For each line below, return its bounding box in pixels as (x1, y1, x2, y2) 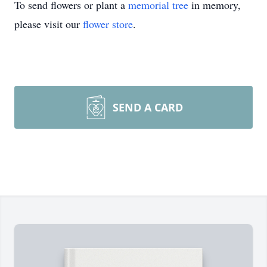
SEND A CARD (113, 100, 183, 114)
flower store (83, 17, 133, 31)
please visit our (14, 17, 83, 31)
